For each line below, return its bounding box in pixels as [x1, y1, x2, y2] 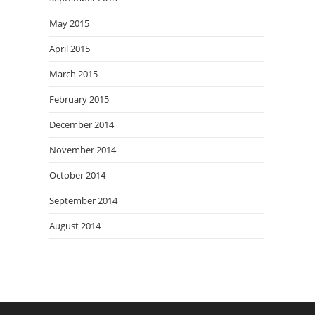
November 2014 [49, 143, 116, 156]
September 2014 [49, 194, 117, 207]
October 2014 [49, 169, 105, 181]
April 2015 [49, 42, 90, 55]
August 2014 [49, 219, 101, 232]
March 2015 [49, 67, 98, 80]
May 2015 [49, 17, 89, 30]
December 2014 [49, 118, 114, 131]
